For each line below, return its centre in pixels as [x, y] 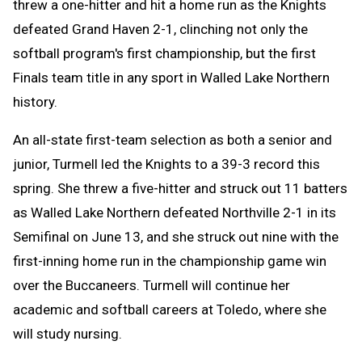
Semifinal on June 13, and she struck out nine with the [176, 237]
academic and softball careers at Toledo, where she [170, 310]
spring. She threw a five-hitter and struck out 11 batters [180, 189]
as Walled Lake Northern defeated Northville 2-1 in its [175, 213]
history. [37, 102]
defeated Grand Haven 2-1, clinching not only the [160, 29]
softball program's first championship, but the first [164, 54]
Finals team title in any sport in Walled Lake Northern [171, 78]
